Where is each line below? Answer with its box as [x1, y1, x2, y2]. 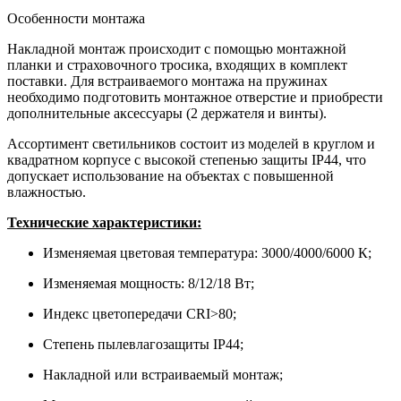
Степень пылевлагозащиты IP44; [43, 336, 243, 352]
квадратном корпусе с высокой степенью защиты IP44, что [7, 151, 366, 167]
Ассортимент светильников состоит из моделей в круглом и [7, 135, 375, 151]
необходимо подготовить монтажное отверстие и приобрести [7, 89, 383, 105]
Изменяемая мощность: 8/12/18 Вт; [43, 275, 254, 291]
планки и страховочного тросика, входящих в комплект [7, 56, 347, 73]
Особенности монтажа [7, 10, 145, 26]
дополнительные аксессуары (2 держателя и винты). [7, 105, 327, 121]
